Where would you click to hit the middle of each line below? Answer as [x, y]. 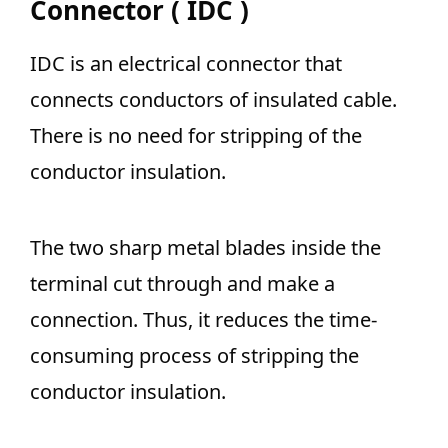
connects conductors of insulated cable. [213, 100]
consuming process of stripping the [194, 356]
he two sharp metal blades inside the [211, 248]
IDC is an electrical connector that [186, 64]
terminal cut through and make [174, 284]
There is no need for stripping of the [196, 136]
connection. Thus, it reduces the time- [203, 320]
